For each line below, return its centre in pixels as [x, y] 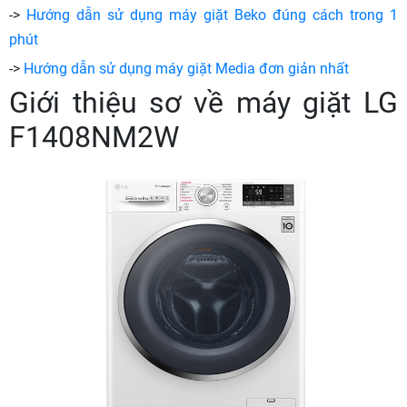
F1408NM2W [94, 137]
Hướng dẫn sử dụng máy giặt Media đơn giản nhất [186, 69]
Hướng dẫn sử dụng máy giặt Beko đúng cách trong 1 [212, 15]
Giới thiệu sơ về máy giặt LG [203, 103]
